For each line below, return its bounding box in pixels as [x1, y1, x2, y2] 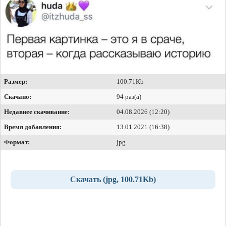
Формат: [4, 138, 30, 146]
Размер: [4, 77, 27, 85]
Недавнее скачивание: [4, 107, 70, 116]
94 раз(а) [117, 92, 141, 100]
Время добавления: [4, 123, 62, 131]
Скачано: [4, 92, 31, 100]
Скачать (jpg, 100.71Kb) [70, 175, 156, 184]
